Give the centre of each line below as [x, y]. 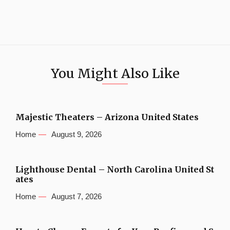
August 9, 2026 [76, 135]
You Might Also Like [115, 74]
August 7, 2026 [76, 197]
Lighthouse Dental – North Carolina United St [115, 170]
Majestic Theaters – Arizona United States [107, 117]
